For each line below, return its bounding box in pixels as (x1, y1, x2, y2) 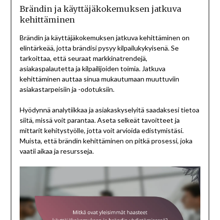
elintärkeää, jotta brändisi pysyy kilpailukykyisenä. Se (19, 43, 179, 52)
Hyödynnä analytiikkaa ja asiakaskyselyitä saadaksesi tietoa (19, 105, 199, 114)
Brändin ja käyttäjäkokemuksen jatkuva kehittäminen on (19, 33, 190, 42)
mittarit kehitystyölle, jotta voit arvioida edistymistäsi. (19, 126, 184, 135)
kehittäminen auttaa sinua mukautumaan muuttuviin (19, 74, 179, 83)
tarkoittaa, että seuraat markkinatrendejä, (19, 54, 147, 62)
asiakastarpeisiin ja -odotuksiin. (19, 84, 114, 93)
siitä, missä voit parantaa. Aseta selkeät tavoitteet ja (19, 115, 180, 124)
